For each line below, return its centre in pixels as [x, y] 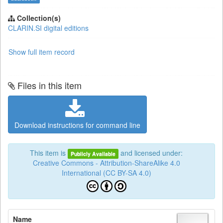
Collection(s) [39, 18]
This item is [49, 153]
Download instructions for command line [77, 125]
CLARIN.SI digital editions [48, 28]
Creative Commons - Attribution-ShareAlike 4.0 [106, 163]
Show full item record [42, 52]
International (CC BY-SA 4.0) [106, 173]
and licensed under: [151, 153]
